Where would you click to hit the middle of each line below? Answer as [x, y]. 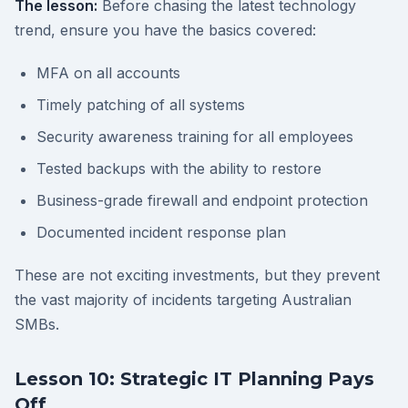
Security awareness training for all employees [195, 137]
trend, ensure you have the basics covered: [165, 30]
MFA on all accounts [108, 73]
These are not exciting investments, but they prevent [197, 275]
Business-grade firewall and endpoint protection [202, 200]
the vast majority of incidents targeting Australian [183, 300]
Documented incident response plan [161, 232]
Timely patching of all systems [141, 105]
